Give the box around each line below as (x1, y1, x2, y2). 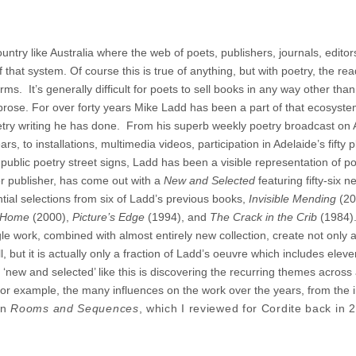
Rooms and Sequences (10, 302, 139, 315)
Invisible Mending (249, 192, 339, 205)
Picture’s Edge (72, 211, 145, 223)
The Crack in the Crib (210, 211, 317, 223)
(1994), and (145, 211, 210, 223)
